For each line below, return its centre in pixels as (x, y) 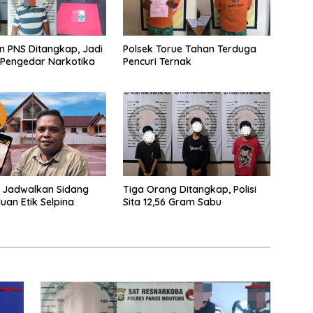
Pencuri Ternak (157, 62)
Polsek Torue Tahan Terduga (189, 49)
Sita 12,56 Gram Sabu (172, 202)
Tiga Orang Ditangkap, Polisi (189, 189)
